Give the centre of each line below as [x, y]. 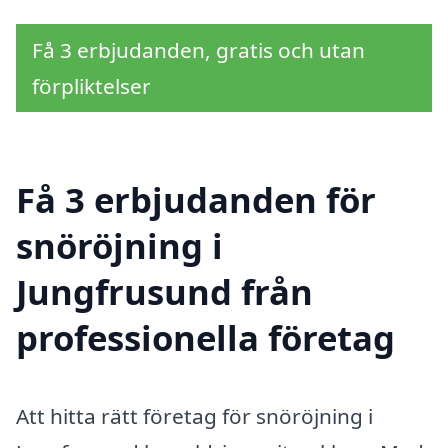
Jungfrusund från [164, 291]
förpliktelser [91, 86]
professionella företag [205, 337]
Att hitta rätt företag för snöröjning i [194, 415]
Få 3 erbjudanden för [196, 199]
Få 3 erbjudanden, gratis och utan [198, 50]
